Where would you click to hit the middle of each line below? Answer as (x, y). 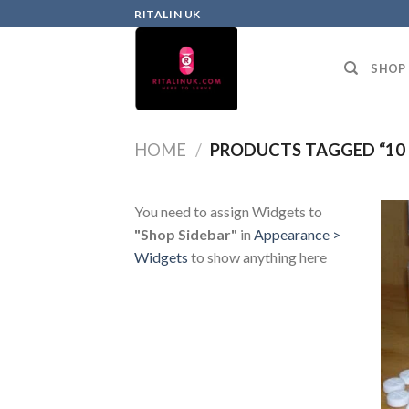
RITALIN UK (168, 14)
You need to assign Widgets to (228, 211)
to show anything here (257, 257)
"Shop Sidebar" (186, 234)
